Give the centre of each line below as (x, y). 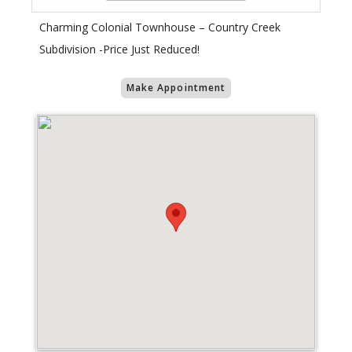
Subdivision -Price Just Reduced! (119, 49)
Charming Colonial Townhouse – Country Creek (160, 27)
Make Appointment (176, 88)
